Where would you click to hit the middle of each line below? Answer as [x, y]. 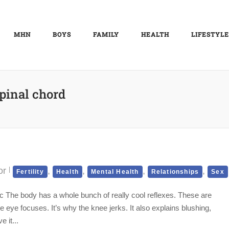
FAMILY [106, 35]
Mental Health [115, 171]
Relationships [175, 171]
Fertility [30, 171]
